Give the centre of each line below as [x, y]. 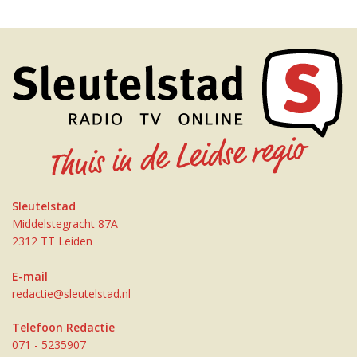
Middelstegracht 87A [65, 224]
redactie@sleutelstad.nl [71, 294]
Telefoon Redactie [63, 328]
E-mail [30, 277]
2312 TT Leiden [52, 241]
